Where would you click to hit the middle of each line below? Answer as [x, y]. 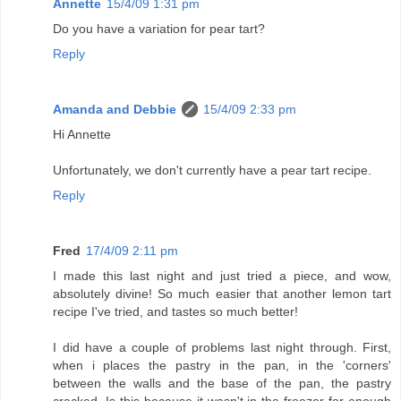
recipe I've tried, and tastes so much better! [175, 311]
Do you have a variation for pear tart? [159, 28]
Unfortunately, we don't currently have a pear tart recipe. [212, 170]
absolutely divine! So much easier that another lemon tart [222, 293]
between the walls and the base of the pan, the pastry [222, 383]
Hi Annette [82, 134]
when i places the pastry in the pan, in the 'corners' [222, 365]
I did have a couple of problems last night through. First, [222, 347]
